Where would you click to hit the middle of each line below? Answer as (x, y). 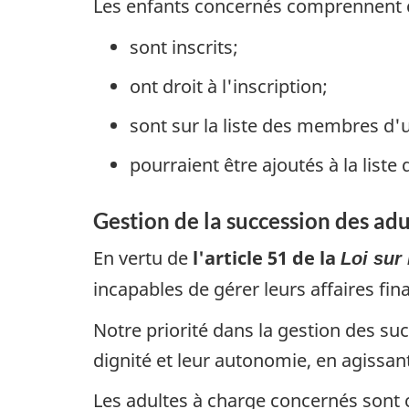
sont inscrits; (184, 47)
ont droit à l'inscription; (229, 86)
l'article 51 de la (267, 258)
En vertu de (143, 258)
